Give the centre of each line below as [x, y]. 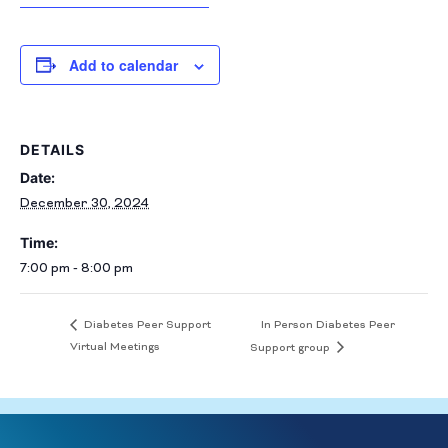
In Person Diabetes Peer [328, 325]
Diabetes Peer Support [146, 325]
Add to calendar [123, 64]
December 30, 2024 [84, 203]
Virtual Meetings [115, 347]
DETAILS [52, 149]
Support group [292, 347]
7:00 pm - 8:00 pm [76, 268]
